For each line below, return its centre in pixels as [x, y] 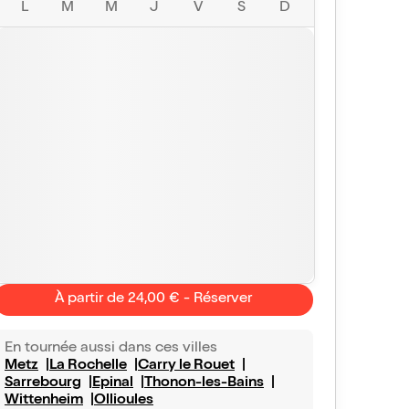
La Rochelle [88, 366]
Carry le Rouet [186, 366]
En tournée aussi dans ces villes [111, 349]
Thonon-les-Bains [204, 383]
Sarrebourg [43, 383]
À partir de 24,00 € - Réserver [153, 299]
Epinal [113, 383]
